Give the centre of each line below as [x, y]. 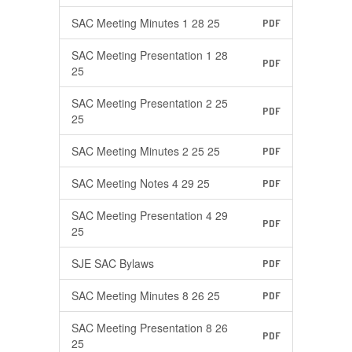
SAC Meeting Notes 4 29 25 [141, 183]
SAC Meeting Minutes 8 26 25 [146, 295]
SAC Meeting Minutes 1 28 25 [146, 23]
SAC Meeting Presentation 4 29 [150, 215]
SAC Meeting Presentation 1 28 [150, 55]
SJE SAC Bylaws [113, 263]
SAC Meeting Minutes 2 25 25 [146, 151]
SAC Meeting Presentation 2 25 [150, 103]
